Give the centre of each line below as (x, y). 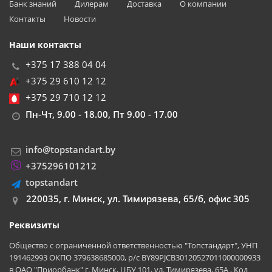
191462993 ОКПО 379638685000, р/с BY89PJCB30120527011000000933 (135, 257)
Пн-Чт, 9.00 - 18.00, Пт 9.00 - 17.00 (100, 114)
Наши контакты (45, 44)
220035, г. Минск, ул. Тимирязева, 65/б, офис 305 (138, 198)
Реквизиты (34, 225)
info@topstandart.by (70, 149)
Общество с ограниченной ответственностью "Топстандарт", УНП (133, 245)
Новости (80, 19)
